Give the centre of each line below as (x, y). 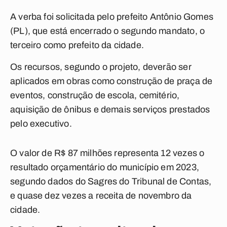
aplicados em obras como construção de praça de (111, 81)
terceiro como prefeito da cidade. (77, 45)
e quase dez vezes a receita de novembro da (101, 196)
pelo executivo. (41, 124)
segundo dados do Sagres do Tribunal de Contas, (111, 181)
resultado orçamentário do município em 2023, (105, 167)
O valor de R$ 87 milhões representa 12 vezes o (107, 153)
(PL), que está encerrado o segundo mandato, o (108, 31)
